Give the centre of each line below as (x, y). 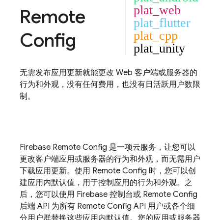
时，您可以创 (171, 171)
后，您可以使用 (48, 194)
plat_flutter (162, 23)
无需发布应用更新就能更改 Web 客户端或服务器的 (109, 73)
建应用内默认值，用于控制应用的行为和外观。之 (106, 183)
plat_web (157, 10)
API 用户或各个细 (163, 206)
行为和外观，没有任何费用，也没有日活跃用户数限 (110, 84)
